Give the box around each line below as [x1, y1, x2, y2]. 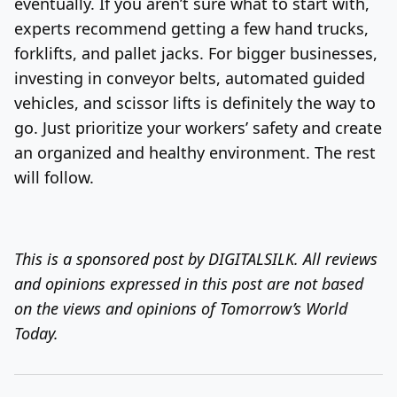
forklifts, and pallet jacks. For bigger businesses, [14, 42, 378, 64]
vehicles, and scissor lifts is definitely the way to [14, 91, 376, 113]
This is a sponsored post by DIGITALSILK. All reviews [14, 247, 378, 269]
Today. [14, 322, 58, 344]
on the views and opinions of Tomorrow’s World [14, 297, 347, 319]
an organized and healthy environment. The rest [14, 141, 376, 163]
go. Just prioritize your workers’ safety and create [14, 116, 382, 138]
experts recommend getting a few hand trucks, [14, 17, 369, 39]
